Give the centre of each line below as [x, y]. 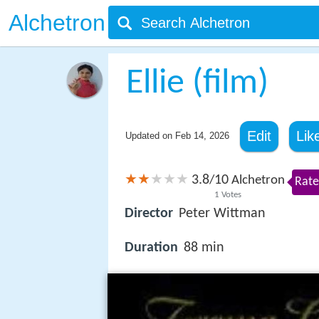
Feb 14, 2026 [202, 136]
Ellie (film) [197, 84]
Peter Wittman [222, 214]
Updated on [150, 136]
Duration [151, 248]
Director [149, 214]
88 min [204, 248]
